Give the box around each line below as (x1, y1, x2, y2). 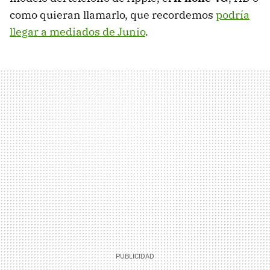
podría (216, 7, 250, 22)
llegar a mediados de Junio (10, 24, 145, 39)
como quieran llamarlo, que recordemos (10, 7, 216, 22)
